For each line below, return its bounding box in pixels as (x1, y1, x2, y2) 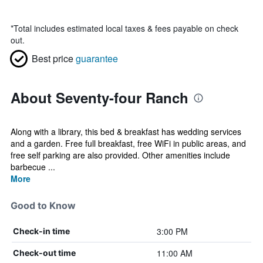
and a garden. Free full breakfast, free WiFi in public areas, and (11, 137, 246, 149)
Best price (32, 52, 73, 65)
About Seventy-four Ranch (11, 87, 188, 107)
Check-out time (13, 248, 76, 258)
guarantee (76, 52, 118, 65)
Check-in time (13, 226, 70, 236)
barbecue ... (11, 161, 55, 173)
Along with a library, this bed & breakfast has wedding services (11, 126, 241, 137)
